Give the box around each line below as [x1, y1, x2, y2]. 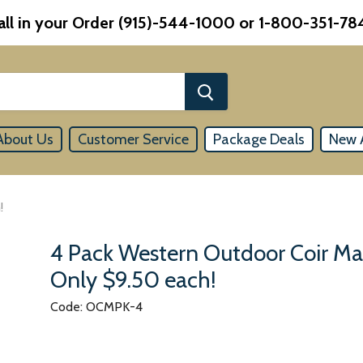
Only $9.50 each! [50, 266, 217, 293]
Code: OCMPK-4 [50, 299, 143, 314]
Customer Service [77, 130, 189, 148]
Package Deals [212, 130, 305, 148]
